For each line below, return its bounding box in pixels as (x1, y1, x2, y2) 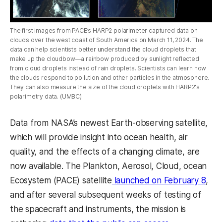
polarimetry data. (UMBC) (10, 92, 82, 100)
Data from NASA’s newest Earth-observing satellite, (10, 118, 208, 128)
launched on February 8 (111, 175, 206, 186)
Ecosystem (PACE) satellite (10, 175, 112, 186)
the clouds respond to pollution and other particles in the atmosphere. (10, 73, 210, 81)
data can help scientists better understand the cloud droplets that (10, 45, 196, 53)
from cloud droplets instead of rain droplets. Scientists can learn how (10, 64, 207, 72)
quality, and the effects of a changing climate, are (10, 147, 200, 157)
